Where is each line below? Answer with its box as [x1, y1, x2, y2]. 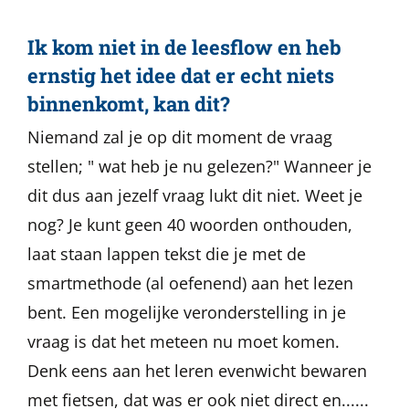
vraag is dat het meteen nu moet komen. [27, 330, 340, 352]
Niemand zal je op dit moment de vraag [27, 126, 332, 148]
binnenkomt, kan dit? [27, 90, 230, 117]
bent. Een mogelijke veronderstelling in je [27, 301, 346, 323]
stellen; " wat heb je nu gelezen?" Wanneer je [27, 155, 372, 177]
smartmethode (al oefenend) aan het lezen [27, 272, 353, 294]
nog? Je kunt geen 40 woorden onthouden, [27, 214, 352, 236]
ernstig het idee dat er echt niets [27, 62, 334, 89]
